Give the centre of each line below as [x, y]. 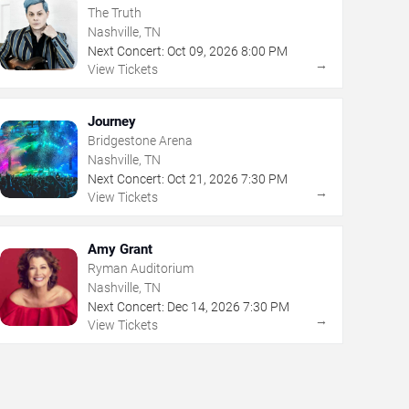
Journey [111, 122]
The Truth [114, 13]
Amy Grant [120, 250]
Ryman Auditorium [140, 269]
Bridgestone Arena [140, 141]
